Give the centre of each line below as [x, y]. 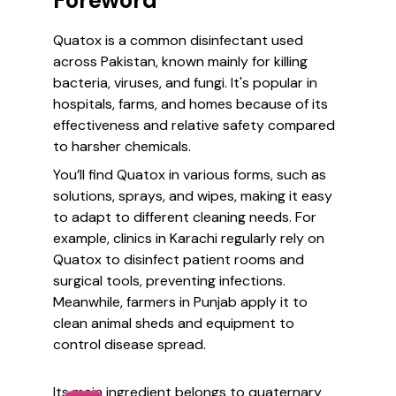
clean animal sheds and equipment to [174, 323]
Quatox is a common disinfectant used [178, 40]
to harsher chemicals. [122, 146]
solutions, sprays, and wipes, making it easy [193, 196]
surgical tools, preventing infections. [169, 281]
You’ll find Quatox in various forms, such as [190, 175]
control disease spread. [129, 344]
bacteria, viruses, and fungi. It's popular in [185, 83]
